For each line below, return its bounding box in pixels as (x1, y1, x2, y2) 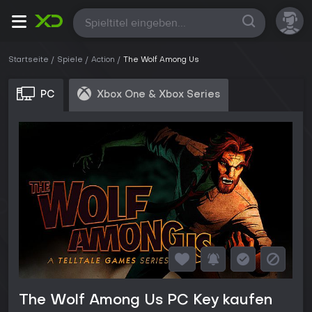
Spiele (57, 56, 83, 64)
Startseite (8, 56, 49, 64)
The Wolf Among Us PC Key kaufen (19, 294, 272, 309)
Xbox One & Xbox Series (97, 90, 220, 100)
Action (91, 56, 115, 64)
